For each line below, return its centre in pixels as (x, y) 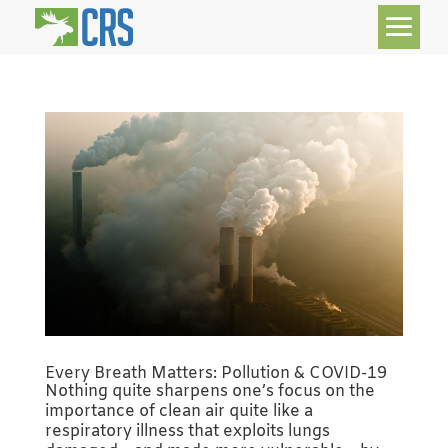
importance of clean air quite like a (178, 411)
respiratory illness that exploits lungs (187, 431)
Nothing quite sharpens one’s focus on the (209, 391)
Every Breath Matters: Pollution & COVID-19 (215, 373)
